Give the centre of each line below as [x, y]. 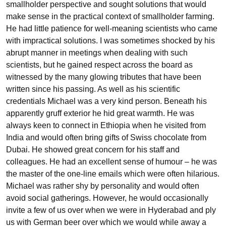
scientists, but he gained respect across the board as [99, 65]
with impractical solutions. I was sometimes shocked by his [110, 41]
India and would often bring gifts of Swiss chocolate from [106, 137]
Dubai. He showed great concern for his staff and [93, 150]
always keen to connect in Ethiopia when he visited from [106, 125]
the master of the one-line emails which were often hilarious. [113, 174]
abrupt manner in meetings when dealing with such [97, 53]
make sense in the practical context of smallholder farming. [110, 16]
